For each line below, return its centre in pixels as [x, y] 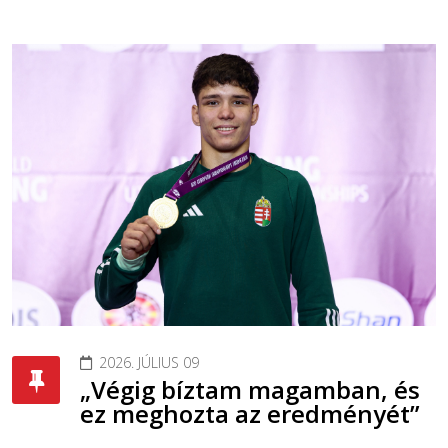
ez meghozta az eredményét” [250, 414]
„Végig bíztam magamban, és [250, 390]
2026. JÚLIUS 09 [149, 363]
